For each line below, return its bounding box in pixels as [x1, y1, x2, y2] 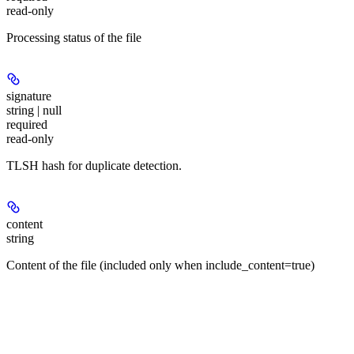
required [6, 118, 47, 132]
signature [6, 89, 51, 104]
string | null [6, 104, 62, 118]
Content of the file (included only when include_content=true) [6, 258, 314, 273]
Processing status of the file [6, 31, 141, 45]
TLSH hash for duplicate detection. [6, 159, 182, 173]
